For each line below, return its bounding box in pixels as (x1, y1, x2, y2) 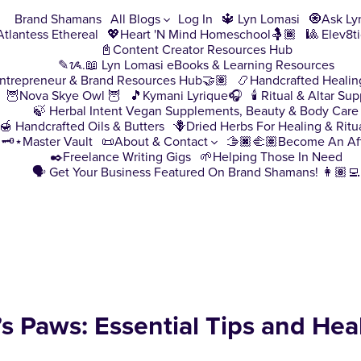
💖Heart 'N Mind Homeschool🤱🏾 (106, 26, 297, 43)
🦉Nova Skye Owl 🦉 (6, 87, 122, 104)
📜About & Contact (101, 133, 211, 150)
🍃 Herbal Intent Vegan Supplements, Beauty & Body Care (33, 102, 359, 119)
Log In (178, 10, 214, 27)
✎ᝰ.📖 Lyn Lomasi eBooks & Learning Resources (57, 56, 334, 73)
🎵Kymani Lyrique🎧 (129, 87, 243, 104)
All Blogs (110, 10, 164, 27)
